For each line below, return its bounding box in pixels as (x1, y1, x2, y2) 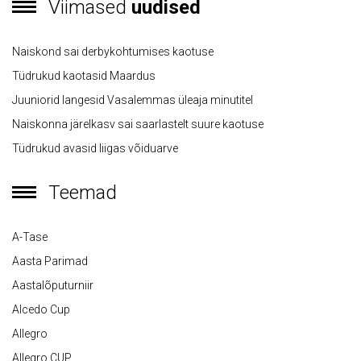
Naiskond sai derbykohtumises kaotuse (12, 45, 214, 59)
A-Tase (12, 230, 48, 244)
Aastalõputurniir (12, 279, 93, 293)
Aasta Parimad (12, 255, 88, 268)
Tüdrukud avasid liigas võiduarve (12, 142, 178, 156)
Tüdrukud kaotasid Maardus (12, 69, 156, 83)
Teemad (48, 181, 117, 205)
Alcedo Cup (12, 303, 70, 317)
